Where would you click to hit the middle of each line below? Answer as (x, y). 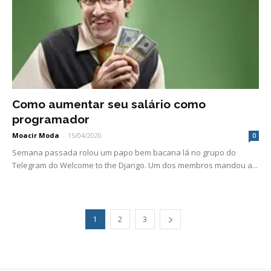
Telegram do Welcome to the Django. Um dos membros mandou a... (135, 165)
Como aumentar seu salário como (109, 104)
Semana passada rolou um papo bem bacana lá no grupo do (124, 152)
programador (51, 119)
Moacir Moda (36, 135)
